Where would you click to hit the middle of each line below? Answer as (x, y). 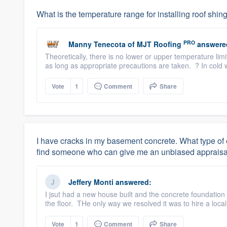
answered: (133, 182)
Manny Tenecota (97, 44)
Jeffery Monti (91, 182)
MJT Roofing (159, 44)
